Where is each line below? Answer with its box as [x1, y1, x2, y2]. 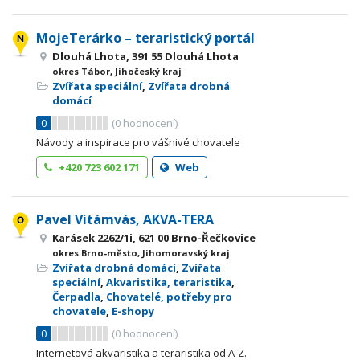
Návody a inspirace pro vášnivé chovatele [36, 135, 240, 149]
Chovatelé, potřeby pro [106, 289, 232, 304]
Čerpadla [52, 289, 100, 304]
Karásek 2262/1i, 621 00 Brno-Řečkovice [52, 231, 256, 245]
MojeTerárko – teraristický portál [36, 29, 255, 47]
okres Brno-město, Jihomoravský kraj [52, 247, 230, 259]
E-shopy [112, 304, 154, 318]
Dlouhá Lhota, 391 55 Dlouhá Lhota [52, 49, 239, 63]
